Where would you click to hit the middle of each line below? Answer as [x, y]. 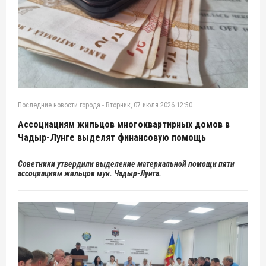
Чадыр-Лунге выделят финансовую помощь [112, 137]
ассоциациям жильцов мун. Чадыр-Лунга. [90, 173]
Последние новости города [59, 105]
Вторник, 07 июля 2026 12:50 [149, 105]
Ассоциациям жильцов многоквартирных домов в [124, 124]
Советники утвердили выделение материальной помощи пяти [126, 164]
